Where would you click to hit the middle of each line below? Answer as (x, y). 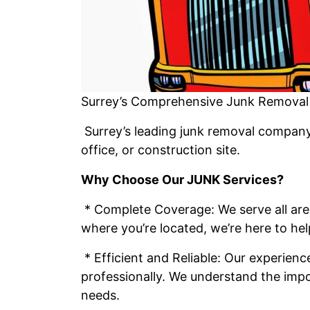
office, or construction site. (161, 150)
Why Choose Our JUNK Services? (182, 180)
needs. (100, 295)
